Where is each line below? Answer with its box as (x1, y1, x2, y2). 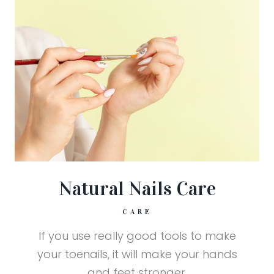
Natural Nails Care (58, 176, 216, 201)
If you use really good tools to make (38, 228, 236, 243)
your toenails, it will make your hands (37, 246, 237, 262)
